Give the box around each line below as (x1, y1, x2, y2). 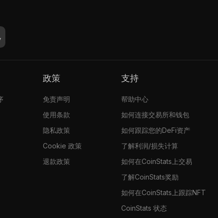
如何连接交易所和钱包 (121, 110, 190, 119)
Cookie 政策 (43, 141, 82, 150)
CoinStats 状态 (121, 203, 167, 212)
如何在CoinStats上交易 (121, 157, 193, 165)
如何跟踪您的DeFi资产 (121, 126, 191, 134)
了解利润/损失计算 (121, 141, 179, 150)
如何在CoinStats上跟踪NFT (121, 188, 206, 197)
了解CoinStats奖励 (121, 172, 179, 181)
